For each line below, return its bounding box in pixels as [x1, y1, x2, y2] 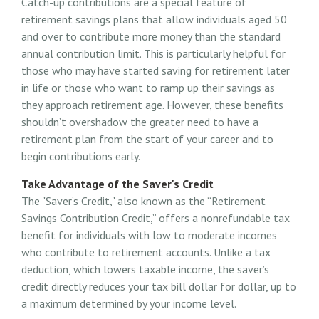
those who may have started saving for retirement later [21, 63, 290, 78]
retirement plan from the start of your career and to [21, 132, 273, 147]
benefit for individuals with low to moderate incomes [21, 228, 277, 243]
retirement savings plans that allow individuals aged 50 [21, 12, 287, 27]
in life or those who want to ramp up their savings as [21, 80, 275, 95]
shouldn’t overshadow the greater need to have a [21, 115, 258, 130]
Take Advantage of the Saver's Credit [21, 177, 214, 192]
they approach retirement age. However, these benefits [21, 98, 283, 113]
